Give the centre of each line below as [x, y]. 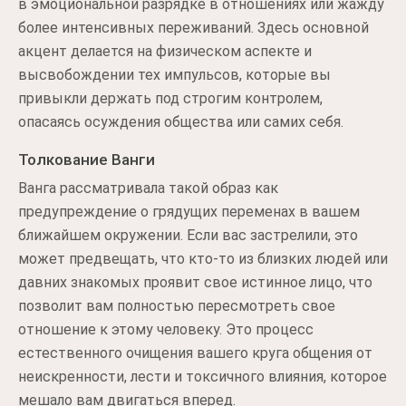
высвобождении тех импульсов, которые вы [174, 75]
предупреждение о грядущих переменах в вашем [189, 212]
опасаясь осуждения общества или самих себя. [181, 122]
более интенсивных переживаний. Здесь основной [193, 28]
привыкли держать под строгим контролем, [170, 98]
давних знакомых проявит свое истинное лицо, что [195, 282]
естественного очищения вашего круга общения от [195, 353]
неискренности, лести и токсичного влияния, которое [203, 377]
